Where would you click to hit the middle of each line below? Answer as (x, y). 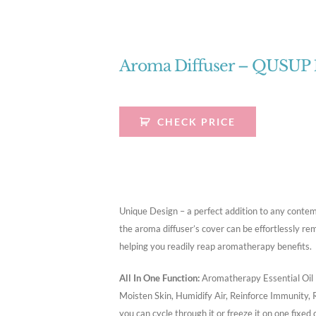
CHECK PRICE (196, 122)
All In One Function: (159, 278)
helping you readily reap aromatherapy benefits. (215, 246)
